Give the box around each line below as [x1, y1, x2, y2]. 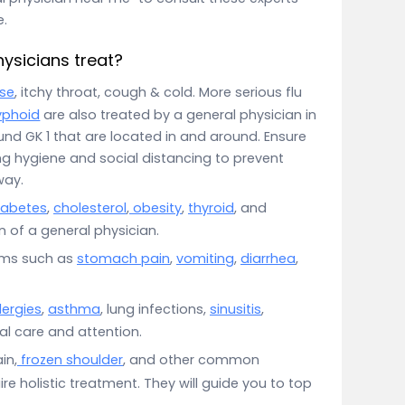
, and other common [123, 351, 259, 370]
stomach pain [77, 250, 170, 268]
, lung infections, [100, 300, 210, 319]
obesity [129, 198, 182, 217]
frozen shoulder [17, 351, 123, 370]
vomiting [176, 250, 234, 268]
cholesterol [53, 198, 127, 217]
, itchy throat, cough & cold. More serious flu [14, 82, 302, 101]
